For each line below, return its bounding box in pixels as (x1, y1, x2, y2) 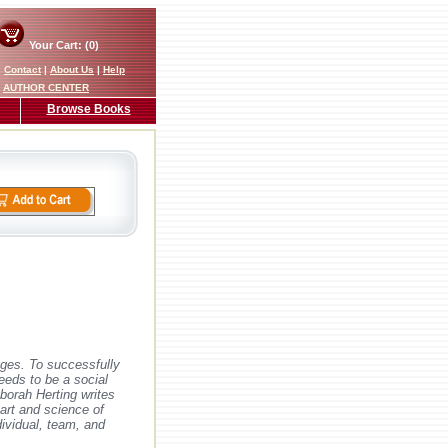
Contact (4, 64, 41, 75)
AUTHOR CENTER (3, 82, 89, 93)
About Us (50, 64, 94, 75)
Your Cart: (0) (25, 39, 99, 51)
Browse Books (46, 102, 131, 116)
